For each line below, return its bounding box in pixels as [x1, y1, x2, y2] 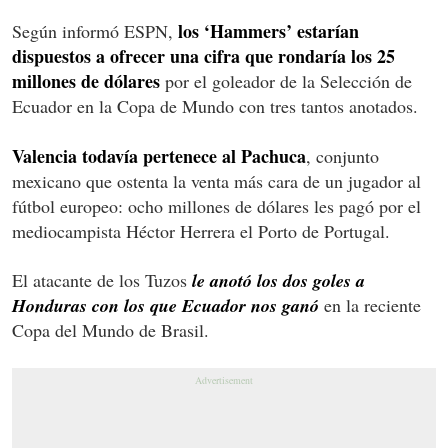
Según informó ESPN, [12, 18, 178, 43]
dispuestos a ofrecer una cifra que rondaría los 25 [12, 42, 395, 69]
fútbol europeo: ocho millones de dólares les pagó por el [12, 193, 421, 218]
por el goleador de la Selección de [160, 68, 412, 93]
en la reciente [319, 292, 421, 317]
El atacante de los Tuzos [12, 267, 187, 292]
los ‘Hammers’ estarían [178, 17, 359, 44]
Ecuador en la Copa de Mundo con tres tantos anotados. [12, 93, 418, 118]
